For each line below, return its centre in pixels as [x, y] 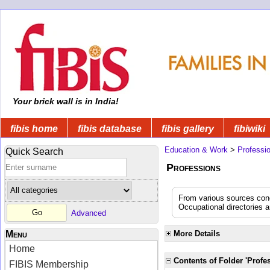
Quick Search [34, 151]
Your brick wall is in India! [64, 101]
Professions [193, 167]
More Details [197, 233]
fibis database [110, 128]
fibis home [34, 128]
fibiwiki [250, 128]
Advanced [89, 213]
